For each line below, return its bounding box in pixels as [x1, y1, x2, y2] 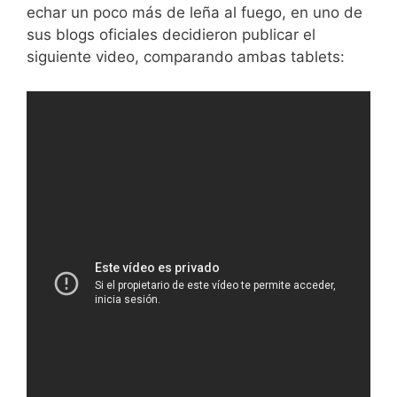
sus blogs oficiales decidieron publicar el [27, 26, 315, 44]
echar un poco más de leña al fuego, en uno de [27, 4, 362, 22]
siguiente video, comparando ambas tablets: [27, 48, 345, 66]
